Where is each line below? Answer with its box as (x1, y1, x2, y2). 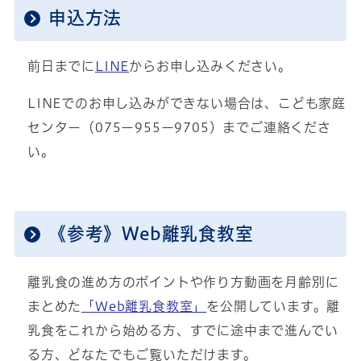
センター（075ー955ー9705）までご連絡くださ (27, 121, 331, 135)
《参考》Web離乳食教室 (48, 225, 254, 243)
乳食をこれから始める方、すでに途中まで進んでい (27, 324, 338, 338)
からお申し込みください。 (129, 60, 292, 73)
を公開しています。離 (206, 300, 341, 313)
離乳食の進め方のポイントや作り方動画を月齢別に (27, 276, 339, 289)
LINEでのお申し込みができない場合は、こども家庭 (27, 97, 346, 110)
